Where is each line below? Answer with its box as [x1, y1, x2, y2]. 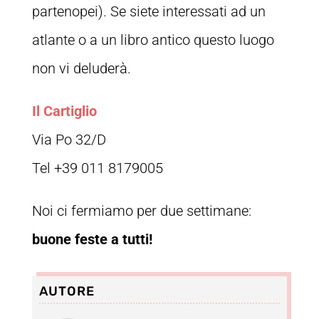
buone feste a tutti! [31, 231, 152, 249]
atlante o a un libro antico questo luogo [31, 31, 274, 49]
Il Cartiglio [31, 103, 97, 120]
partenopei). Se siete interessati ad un [31, 3, 266, 21]
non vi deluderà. [31, 60, 131, 78]
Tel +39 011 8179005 [31, 159, 163, 177]
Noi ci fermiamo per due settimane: [31, 202, 251, 220]
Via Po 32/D [31, 131, 106, 149]
